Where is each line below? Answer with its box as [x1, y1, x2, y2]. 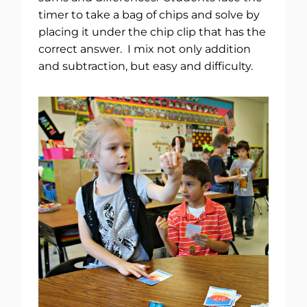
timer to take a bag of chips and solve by [38, 8, 260, 22]
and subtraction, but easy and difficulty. [38, 60, 253, 73]
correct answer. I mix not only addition [38, 42, 251, 56]
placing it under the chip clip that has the [38, 25, 266, 39]
